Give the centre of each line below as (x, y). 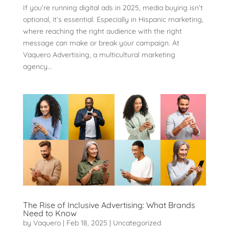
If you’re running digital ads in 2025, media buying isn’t (113, 7)
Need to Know (50, 213)
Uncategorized (137, 223)
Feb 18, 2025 (87, 223)
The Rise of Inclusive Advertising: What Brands (109, 205)
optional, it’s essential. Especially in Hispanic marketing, (113, 19)
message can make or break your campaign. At (101, 43)
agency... (37, 66)
